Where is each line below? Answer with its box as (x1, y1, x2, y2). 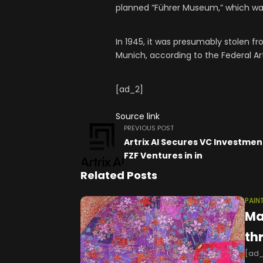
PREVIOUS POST (124, 123, 174, 133)
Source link (116, 110, 160, 123)
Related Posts (80, 168, 157, 183)
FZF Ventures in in (124, 150, 203, 162)
